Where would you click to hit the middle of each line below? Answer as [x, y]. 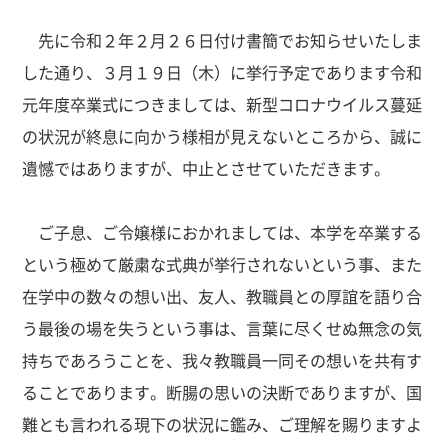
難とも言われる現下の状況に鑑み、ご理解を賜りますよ [222, 423]
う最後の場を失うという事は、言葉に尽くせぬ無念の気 [222, 327]
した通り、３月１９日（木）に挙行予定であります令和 [222, 71]
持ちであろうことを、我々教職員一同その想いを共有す [222, 359]
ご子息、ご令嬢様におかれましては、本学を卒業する [222, 231]
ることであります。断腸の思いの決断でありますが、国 [222, 391]
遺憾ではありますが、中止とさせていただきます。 [206, 167]
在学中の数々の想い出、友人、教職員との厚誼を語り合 [222, 295]
